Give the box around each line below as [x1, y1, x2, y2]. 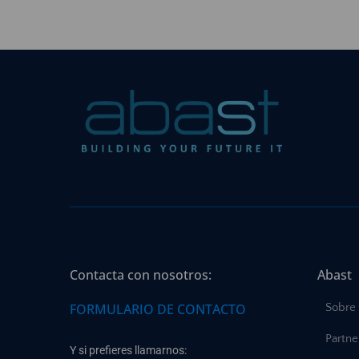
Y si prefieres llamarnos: [70, 344, 187, 357]
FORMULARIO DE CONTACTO [70, 301, 246, 319]
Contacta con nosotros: [70, 266, 212, 284]
